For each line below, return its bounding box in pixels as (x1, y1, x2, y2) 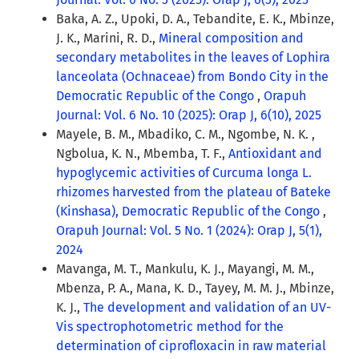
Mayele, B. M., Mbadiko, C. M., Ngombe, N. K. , (56, 127, 315, 143)
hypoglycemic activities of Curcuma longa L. (56, 165, 312, 181)
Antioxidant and (228, 146, 322, 162)
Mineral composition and (159, 30, 304, 46)
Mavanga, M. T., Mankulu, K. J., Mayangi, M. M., (56, 261, 314, 277)
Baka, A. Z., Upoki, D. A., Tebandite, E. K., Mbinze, (56, 11, 334, 27)
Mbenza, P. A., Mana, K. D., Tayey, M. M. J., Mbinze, (56, 280, 334, 296)
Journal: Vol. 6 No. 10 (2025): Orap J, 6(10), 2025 (56, 107, 321, 123)
